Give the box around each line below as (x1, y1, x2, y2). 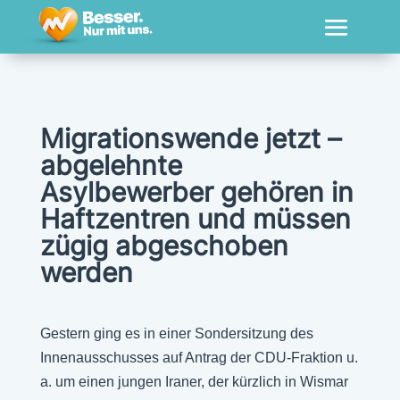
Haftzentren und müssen (39, 203, 351, 235)
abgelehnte (39, 149, 182, 181)
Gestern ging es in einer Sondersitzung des (39, 326, 313, 341)
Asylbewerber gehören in (39, 176, 354, 208)
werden (39, 256, 133, 288)
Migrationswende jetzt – (39, 122, 341, 154)
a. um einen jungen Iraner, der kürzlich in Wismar (39, 374, 348, 389)
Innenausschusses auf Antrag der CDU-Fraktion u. (39, 350, 358, 365)
